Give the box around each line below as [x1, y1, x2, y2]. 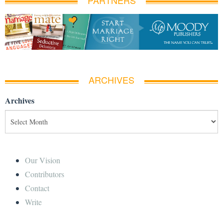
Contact [25, 182, 49, 193]
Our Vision [25, 154, 60, 165]
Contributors [25, 168, 64, 179]
